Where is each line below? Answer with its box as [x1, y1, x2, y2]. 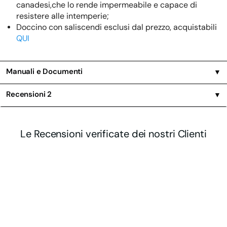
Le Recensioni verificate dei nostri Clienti [20, 127, 207, 141]
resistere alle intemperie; [16, 10, 109, 21]
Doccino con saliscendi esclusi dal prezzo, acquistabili [16, 21, 217, 32]
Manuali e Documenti [6, 66, 83, 77]
